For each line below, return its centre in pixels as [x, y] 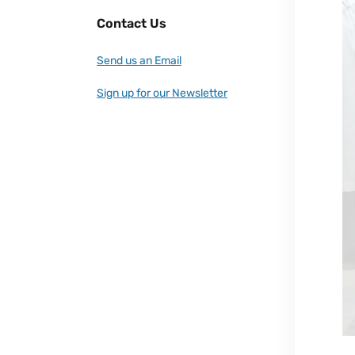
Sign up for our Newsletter [162, 93]
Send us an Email [139, 61]
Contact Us [132, 23]
